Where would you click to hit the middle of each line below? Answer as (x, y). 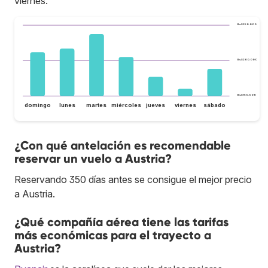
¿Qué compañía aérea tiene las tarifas (121, 222)
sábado (215, 105)
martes (97, 105)
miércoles (126, 105)
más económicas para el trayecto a (113, 235)
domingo (37, 105)
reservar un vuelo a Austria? (93, 158)
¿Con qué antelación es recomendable (123, 145)
